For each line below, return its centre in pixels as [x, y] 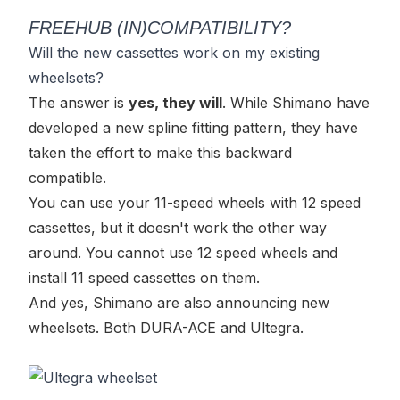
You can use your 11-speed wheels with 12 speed [195, 203]
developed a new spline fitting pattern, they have [193, 128]
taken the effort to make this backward [160, 153]
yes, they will [175, 103]
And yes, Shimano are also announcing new [179, 303]
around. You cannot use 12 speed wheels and [183, 253]
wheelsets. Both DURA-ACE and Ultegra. [166, 328]
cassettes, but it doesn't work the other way [178, 228]
